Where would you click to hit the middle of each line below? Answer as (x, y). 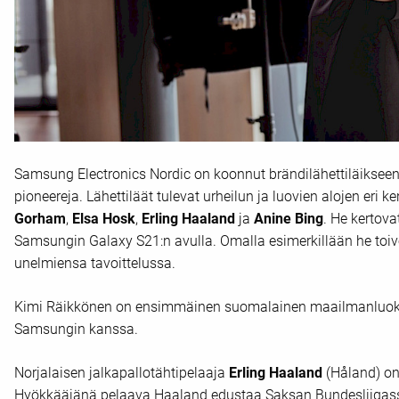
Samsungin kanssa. (77, 330)
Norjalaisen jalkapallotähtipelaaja (121, 373)
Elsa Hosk (103, 219)
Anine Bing (288, 219)
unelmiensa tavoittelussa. (96, 264)
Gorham (40, 219)
